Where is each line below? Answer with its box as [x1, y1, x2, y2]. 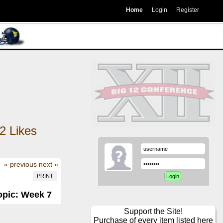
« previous [3, 160, 37, 168]
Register [176, 6, 199, 13]
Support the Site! [124, 207, 183, 216]
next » [38, 160, 58, 168]
